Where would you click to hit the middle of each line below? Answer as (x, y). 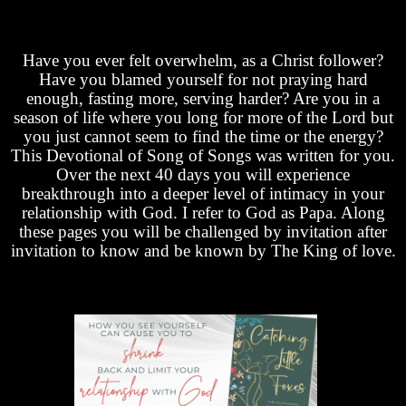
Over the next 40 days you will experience (203, 175)
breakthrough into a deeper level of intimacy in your (203, 194)
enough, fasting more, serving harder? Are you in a (203, 99)
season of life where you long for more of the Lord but (203, 118)
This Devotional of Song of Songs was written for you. (203, 156)
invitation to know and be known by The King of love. (203, 251)
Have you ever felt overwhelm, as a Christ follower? (203, 61)
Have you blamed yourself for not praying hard (203, 80)
